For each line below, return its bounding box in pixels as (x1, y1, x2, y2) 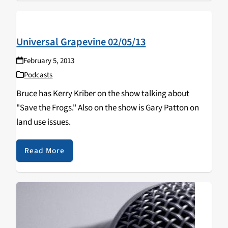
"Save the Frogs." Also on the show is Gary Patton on (16, 101, 199, 114)
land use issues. (16, 116, 71, 128)
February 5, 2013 (23, 55, 74, 66)
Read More (24, 145, 65, 156)
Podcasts (24, 69, 53, 80)
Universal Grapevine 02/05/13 (16, 34, 146, 49)
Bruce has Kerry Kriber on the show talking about (16, 87, 190, 100)
